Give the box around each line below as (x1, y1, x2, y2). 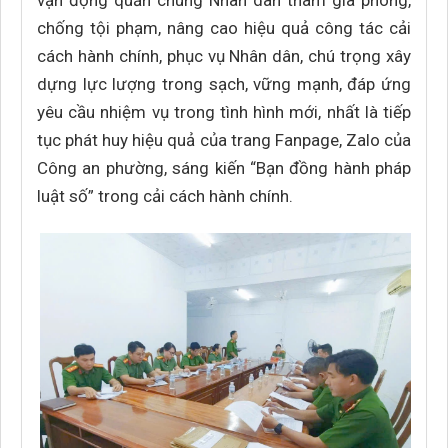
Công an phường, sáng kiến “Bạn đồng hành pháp (37, 158, 411, 178)
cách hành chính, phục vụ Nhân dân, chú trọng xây (37, 46, 411, 66)
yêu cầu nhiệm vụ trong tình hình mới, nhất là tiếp (37, 102, 411, 122)
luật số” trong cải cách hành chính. (37, 186, 293, 206)
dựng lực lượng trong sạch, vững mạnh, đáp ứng (37, 74, 411, 94)
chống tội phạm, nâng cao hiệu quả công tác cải (37, 18, 411, 38)
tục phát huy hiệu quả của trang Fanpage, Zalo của (37, 130, 411, 150)
